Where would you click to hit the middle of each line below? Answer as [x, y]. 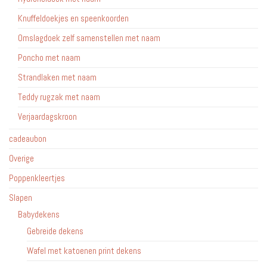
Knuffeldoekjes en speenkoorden [73, 18]
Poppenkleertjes [37, 178]
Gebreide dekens [55, 231]
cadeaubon [28, 138]
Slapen [21, 197]
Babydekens [39, 214]
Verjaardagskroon [47, 116]
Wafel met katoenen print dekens [84, 250]
